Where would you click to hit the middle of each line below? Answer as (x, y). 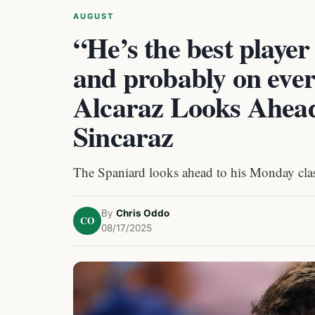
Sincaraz (123, 136)
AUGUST (94, 16)
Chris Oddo (143, 213)
